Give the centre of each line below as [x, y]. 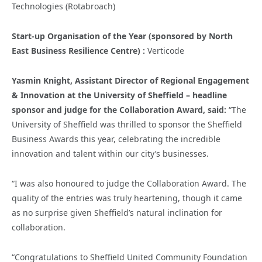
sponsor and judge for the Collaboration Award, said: [120, 109]
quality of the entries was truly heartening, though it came [127, 198]
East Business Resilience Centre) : [80, 50]
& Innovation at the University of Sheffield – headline [119, 95]
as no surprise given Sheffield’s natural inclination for [117, 212]
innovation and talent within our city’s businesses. [110, 153]
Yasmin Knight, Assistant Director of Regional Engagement [130, 80]
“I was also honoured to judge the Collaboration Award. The [129, 183]
